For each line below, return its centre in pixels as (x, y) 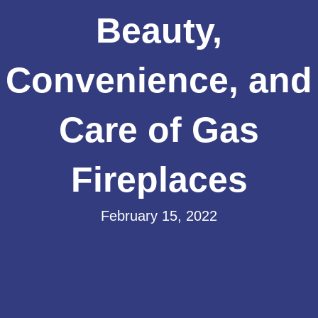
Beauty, (159, 31)
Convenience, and (159, 81)
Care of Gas (159, 130)
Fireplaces (159, 180)
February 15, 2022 (159, 216)
